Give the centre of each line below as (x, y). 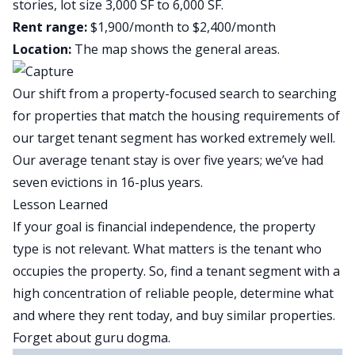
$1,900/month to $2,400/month (183, 27)
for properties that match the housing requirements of (176, 116)
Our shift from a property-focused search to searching (175, 94)
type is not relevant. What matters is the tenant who (167, 249)
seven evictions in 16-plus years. (108, 182)
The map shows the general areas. (176, 49)
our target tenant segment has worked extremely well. (174, 138)
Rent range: (52, 27)
